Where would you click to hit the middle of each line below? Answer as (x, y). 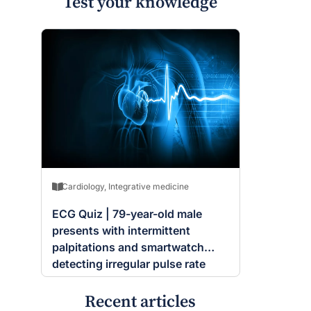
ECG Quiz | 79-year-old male (127, 214)
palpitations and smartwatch (128, 247)
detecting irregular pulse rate (129, 264)
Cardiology (83, 187)
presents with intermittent (121, 231)
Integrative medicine (149, 187)
